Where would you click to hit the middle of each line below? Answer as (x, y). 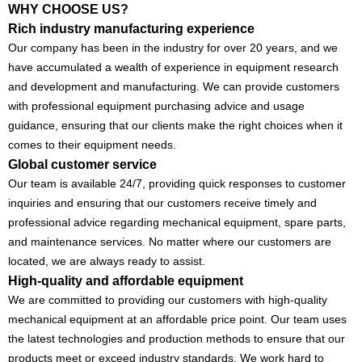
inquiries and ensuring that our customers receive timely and (162, 203)
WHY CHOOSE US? (68, 9)
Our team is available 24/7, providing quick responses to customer (177, 184)
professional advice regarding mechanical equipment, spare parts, (177, 223)
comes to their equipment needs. (92, 145)
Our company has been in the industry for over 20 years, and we (173, 48)
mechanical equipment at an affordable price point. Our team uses (177, 320)
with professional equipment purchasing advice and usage (156, 106)
